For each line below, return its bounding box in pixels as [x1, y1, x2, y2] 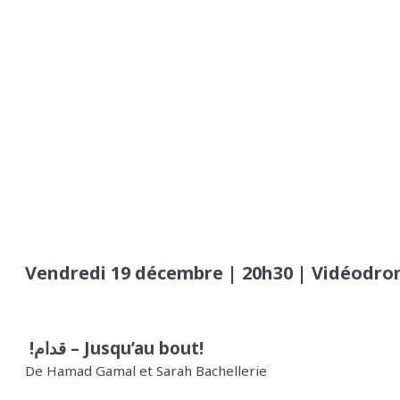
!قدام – [66, 337, 84, 360]
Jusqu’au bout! [84, 337, 204, 360]
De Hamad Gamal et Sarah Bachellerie [25, 362, 271, 380]
